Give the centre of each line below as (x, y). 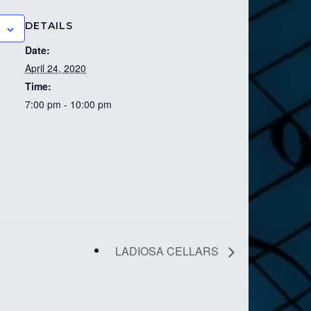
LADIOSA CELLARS (168, 251)
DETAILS (49, 26)
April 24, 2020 (56, 68)
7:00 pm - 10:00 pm (68, 104)
